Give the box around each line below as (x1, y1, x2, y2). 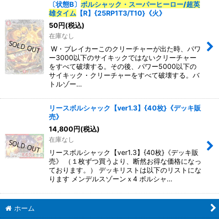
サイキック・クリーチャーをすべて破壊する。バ (49, 71, 199, 80)
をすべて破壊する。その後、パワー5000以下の (49, 62, 197, 71)
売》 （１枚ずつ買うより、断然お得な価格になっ (49, 157, 201, 166)
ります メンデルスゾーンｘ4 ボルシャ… (49, 175, 173, 183)
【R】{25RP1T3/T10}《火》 (76, 9, 166, 18)
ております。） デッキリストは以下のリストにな (49, 166, 201, 175)
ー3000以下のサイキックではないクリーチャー (49, 53, 197, 62)
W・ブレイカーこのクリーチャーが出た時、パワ (49, 44, 201, 53)
